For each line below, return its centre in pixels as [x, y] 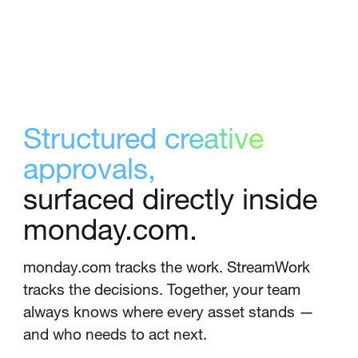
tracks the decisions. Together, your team [161, 289]
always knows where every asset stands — [168, 312]
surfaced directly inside [170, 198]
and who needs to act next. [115, 334]
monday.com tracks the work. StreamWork [166, 267]
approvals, [89, 167]
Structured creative [143, 137]
